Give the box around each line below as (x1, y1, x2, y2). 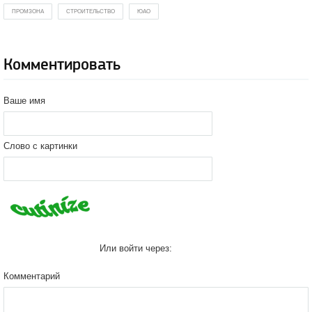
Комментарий (3, 271, 60, 281)
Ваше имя (3, 95, 45, 106)
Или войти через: (100, 243, 172, 253)
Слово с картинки (3, 141, 77, 151)
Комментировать (3, 55, 120, 75)
